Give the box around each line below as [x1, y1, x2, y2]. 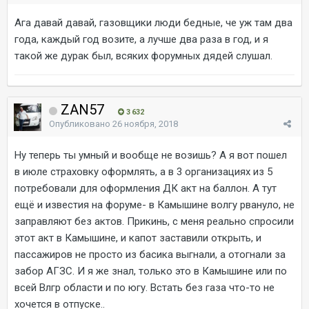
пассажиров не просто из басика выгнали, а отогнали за [14, 248, 286, 261]
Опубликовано [49, 118, 112, 129]
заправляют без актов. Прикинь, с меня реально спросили [14, 215, 294, 228]
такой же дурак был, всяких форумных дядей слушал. [14, 49, 272, 62]
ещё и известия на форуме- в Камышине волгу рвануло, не [14, 198, 295, 211]
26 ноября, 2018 [112, 118, 178, 129]
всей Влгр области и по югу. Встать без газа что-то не [14, 281, 275, 294]
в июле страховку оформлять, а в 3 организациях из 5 [14, 165, 272, 178]
